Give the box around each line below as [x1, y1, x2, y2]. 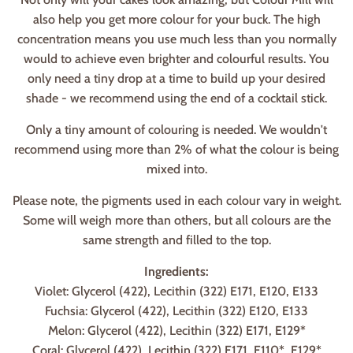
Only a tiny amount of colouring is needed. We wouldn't [26, 121, 327, 137]
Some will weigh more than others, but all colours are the [22, 212, 331, 228]
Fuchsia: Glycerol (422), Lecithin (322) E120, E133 [45, 303, 308, 318]
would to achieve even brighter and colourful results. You [24, 50, 329, 66]
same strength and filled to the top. [82, 232, 271, 247]
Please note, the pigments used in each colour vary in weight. [12, 192, 341, 208]
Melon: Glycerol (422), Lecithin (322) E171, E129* [47, 322, 306, 338]
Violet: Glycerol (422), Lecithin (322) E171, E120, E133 [35, 283, 318, 299]
